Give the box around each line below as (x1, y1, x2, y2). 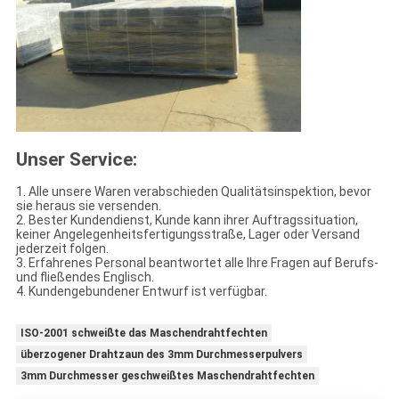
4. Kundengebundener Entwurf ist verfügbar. (15, 284, 267, 298)
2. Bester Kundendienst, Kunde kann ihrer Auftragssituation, (15, 213, 358, 227)
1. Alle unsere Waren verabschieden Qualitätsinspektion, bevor (15, 184, 371, 199)
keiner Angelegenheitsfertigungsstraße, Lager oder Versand (15, 227, 360, 241)
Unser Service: (15, 149, 137, 170)
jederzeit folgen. (15, 241, 109, 256)
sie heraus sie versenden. (15, 199, 161, 213)
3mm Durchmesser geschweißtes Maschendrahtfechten (20, 369, 314, 382)
